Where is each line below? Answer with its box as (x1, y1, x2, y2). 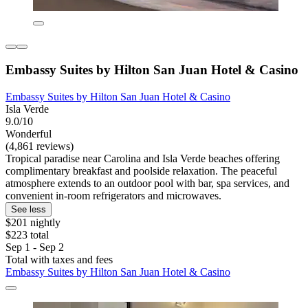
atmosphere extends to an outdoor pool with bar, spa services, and (5, 177, 289, 189)
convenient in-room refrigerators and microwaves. (5, 189, 221, 201)
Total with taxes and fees (5, 253, 113, 265)
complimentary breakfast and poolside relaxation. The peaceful (5, 164, 277, 177)
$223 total (5, 228, 49, 241)
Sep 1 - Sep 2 (5, 241, 64, 253)
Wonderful (5, 127, 52, 140)
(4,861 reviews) (5, 140, 74, 152)
